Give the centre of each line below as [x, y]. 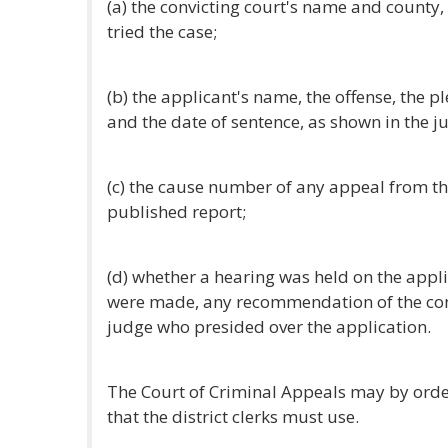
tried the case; [162, 31]
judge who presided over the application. [269, 326]
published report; [176, 211]
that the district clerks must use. [233, 416]
